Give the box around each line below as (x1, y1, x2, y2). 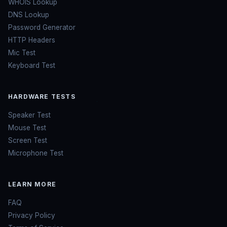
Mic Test (8, 48, 35, 57)
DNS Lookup (8, 10, 49, 19)
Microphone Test (8, 148, 63, 157)
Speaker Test (8, 110, 51, 119)
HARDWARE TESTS (8, 92, 75, 100)
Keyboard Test (8, 61, 55, 69)
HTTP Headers (8, 35, 55, 44)
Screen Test (8, 136, 47, 144)
